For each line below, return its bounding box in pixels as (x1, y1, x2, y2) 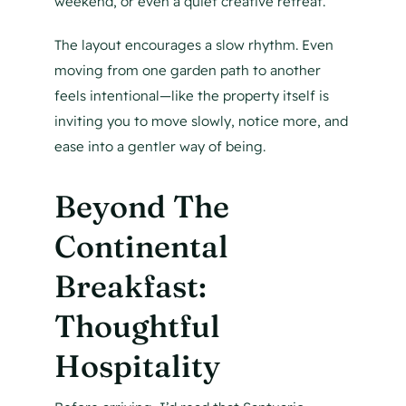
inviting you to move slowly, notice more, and (53, 112, 348, 130)
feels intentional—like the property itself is (53, 87, 329, 105)
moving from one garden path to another (53, 62, 321, 80)
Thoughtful (53, 307, 220, 346)
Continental (53, 227, 228, 266)
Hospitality (53, 347, 220, 386)
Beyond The (53, 188, 229, 227)
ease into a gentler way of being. (53, 138, 266, 156)
